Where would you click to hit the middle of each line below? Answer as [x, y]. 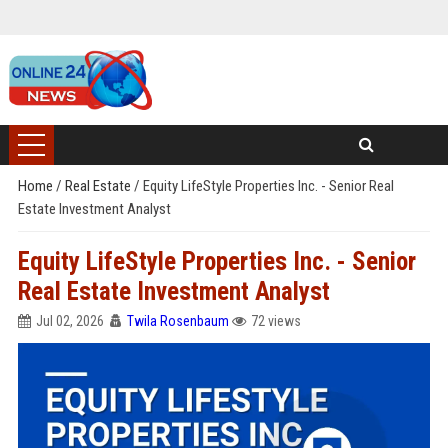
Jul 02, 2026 [69, 321]
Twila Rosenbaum [177, 321]
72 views [275, 321]
